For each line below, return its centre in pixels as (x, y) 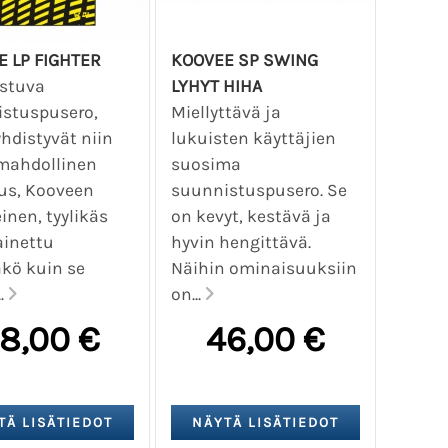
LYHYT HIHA (216, 85)
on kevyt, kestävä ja (250, 215)
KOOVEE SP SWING (244, 59)
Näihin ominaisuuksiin (263, 267)
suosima (205, 163)
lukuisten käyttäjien (253, 137)
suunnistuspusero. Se (258, 189)
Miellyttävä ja (225, 111)
